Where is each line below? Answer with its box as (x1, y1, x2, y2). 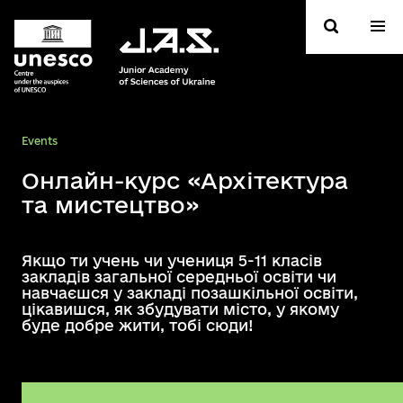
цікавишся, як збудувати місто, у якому (22, 300, 339, 318)
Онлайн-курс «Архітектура (22, 167, 348, 193)
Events (22, 135, 58, 147)
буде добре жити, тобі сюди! (22, 317, 254, 334)
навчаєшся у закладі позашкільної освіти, (22, 284, 358, 301)
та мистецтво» (22, 192, 200, 218)
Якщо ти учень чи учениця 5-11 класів (22, 252, 322, 269)
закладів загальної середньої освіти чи (22, 268, 336, 285)
